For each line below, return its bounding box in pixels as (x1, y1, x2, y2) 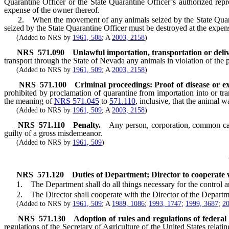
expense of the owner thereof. (4, 6, 100, 15)
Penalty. (73, 120, 101, 129)
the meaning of (4, 96, 54, 105)
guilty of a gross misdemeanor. (4, 128, 102, 138)
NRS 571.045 (54, 96, 99, 105)
